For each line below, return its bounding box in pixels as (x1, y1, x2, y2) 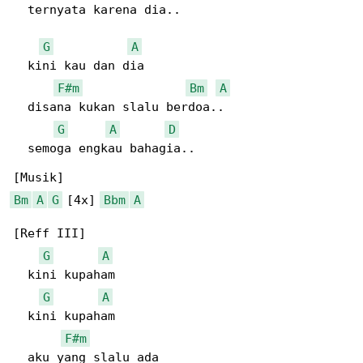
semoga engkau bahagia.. (13, 141, 195, 156)
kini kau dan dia (13, 58, 144, 74)
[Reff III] (13, 226, 86, 241)
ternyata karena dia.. (13, 2, 181, 18)
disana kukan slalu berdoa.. (13, 100, 224, 115)
